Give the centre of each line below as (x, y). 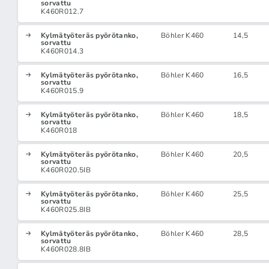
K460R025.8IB (66, 210)
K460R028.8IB (66, 249)
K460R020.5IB (66, 170)
